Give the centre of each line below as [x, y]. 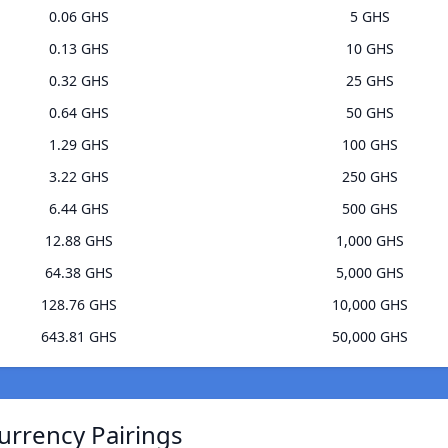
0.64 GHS [78, 113]
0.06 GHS [78, 17]
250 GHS [369, 177]
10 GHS [369, 49]
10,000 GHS [369, 305]
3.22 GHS [78, 177]
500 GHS [369, 209]
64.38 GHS [78, 273]
